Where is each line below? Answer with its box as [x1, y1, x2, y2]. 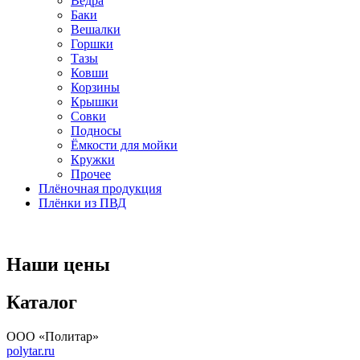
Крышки [71, 95, 118, 109]
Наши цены [6, 254, 110, 276]
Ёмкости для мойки [71, 138, 178, 153]
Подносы [71, 124, 121, 138]
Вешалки [71, 22, 121, 37]
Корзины [71, 80, 120, 95]
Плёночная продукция [39, 182, 162, 196]
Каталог [6, 292, 77, 313]
